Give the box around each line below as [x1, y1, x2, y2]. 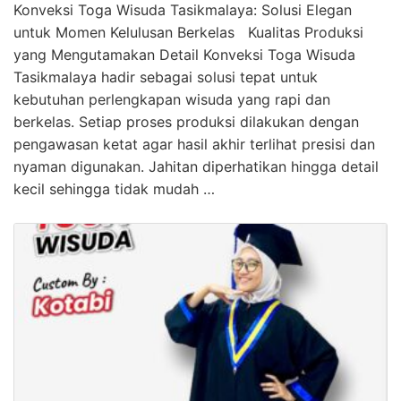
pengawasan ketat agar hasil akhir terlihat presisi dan [13, 134, 375, 153]
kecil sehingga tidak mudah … [13, 179, 215, 198]
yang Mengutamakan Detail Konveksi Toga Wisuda [13, 45, 355, 64]
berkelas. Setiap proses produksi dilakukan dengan [13, 112, 359, 131]
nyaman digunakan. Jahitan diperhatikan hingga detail [13, 157, 379, 175]
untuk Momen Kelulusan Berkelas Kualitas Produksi [13, 22, 363, 41]
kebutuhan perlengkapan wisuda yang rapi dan [13, 90, 330, 108]
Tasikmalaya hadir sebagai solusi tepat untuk [13, 67, 318, 86]
